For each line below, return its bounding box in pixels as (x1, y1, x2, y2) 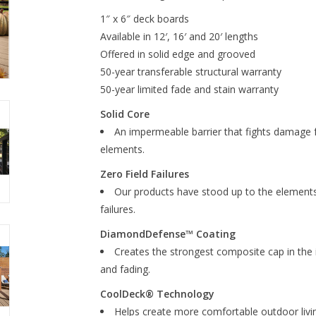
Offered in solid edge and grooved (99, 47, 255, 61)
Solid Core (99, 107, 150, 121)
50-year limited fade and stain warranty (99, 83, 279, 96)
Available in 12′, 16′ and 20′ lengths (99, 30, 258, 43)
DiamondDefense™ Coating (99, 227, 236, 241)
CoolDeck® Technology (99, 287, 214, 300)
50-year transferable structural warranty (99, 65, 281, 78)
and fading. (99, 262, 150, 276)
